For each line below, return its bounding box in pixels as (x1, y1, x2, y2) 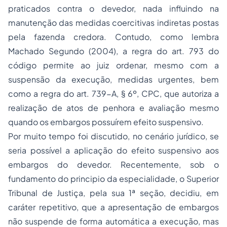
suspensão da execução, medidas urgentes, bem (8, 74, 219, 85)
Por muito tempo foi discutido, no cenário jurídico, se (8, 131, 219, 141)
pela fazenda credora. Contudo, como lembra (8, 31, 219, 42)
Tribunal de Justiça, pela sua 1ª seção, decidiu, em (8, 187, 219, 198)
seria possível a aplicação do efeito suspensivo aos (8, 145, 219, 156)
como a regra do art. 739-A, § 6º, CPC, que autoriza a (8, 88, 219, 99)
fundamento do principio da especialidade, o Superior (8, 173, 219, 184)
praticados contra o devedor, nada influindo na (8, 3, 219, 14)
